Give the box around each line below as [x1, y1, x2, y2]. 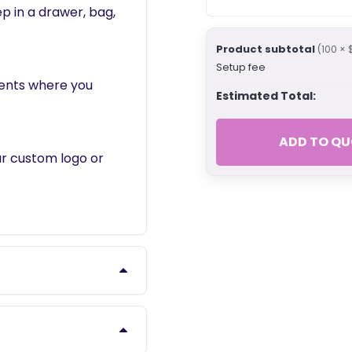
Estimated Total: [215, 87, 316, 104]
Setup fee [215, 59, 266, 75]
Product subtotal [215, 41, 315, 57]
